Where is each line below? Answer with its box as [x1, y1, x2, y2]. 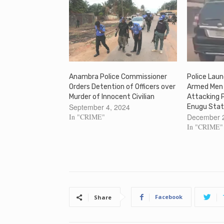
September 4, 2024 [69, 101, 130, 112]
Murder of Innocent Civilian [69, 92, 154, 101]
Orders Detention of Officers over [69, 82, 175, 91]
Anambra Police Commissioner [69, 72, 167, 81]
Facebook [155, 192, 182, 200]
